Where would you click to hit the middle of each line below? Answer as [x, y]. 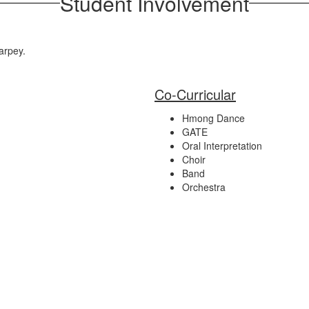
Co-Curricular [195, 94]
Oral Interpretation [222, 145]
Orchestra [204, 187]
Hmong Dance [213, 118]
